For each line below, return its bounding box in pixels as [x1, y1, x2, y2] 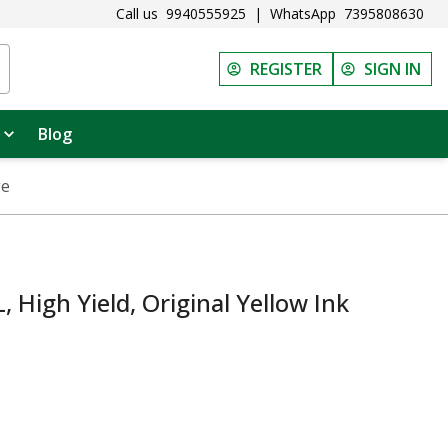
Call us [116, 4, 158, 23]
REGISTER [250, 58, 322, 80]
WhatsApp [270, 4, 336, 23]
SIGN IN [364, 58, 421, 80]
